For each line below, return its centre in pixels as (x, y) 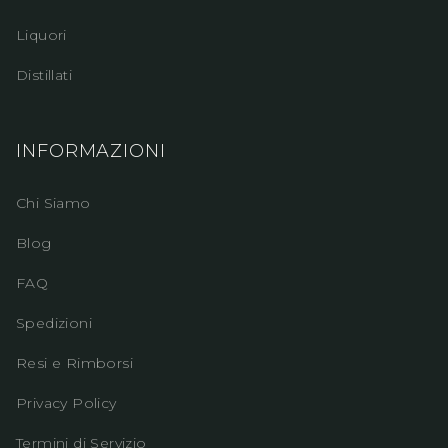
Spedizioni (54, 323)
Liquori (41, 35)
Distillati (44, 75)
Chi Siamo (53, 203)
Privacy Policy (66, 403)
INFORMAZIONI (91, 151)
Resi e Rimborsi (74, 363)
